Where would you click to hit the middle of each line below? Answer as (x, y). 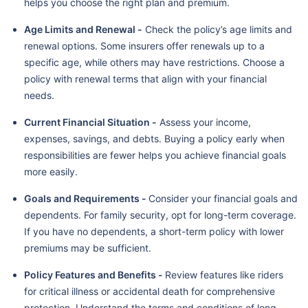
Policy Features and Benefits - (95, 274)
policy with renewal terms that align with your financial (145, 78)
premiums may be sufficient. (88, 247)
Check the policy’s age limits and (217, 29)
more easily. (51, 171)
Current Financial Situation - (90, 122)
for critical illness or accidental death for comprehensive (150, 291)
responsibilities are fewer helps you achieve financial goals (155, 155)
